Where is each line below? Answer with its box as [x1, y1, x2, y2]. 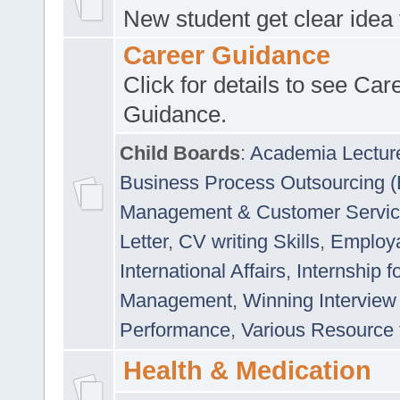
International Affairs [120, 259, 286, 282]
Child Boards [120, 141, 240, 164]
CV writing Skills [179, 229, 320, 253]
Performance [120, 318, 230, 341]
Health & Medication [122, 355, 371, 385]
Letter [120, 229, 168, 253]
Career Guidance [122, 40, 330, 70]
